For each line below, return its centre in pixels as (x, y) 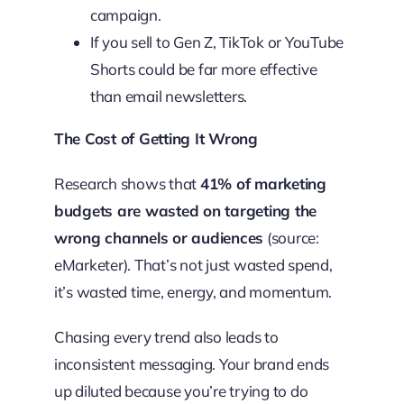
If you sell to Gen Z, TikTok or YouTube (217, 42)
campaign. (125, 15)
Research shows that (127, 184)
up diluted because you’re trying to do (181, 391)
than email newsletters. (169, 96)
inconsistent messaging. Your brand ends (192, 364)
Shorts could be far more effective (203, 69)
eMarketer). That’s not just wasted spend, (193, 265)
